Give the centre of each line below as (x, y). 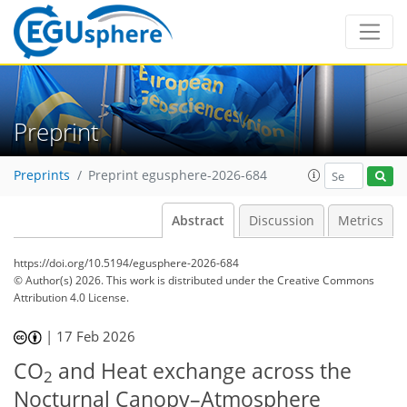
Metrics (361, 221)
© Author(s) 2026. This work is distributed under (136, 280)
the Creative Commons (316, 280)
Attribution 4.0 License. (71, 298)
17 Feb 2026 (96, 336)
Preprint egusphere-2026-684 (178, 176)
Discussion (281, 221)
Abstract (198, 221)
